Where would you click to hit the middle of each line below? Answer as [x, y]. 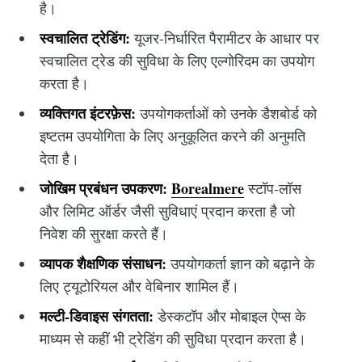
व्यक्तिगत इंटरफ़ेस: [87, 114]
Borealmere [207, 189]
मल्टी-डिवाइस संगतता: [96, 316]
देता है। [59, 159]
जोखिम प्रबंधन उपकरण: [103, 189]
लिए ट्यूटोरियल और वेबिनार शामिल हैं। [139, 286]
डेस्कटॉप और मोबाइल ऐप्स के [229, 316]
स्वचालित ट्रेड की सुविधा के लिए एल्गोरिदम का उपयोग [177, 61]
